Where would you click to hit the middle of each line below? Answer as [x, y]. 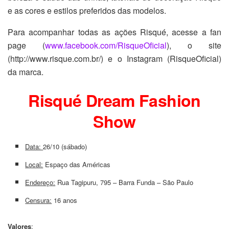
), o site [194, 45]
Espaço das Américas [77, 165]
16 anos [65, 200]
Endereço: [40, 182]
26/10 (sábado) [65, 147]
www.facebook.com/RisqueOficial [106, 45]
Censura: [39, 200]
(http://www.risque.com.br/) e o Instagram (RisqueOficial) [114, 58]
